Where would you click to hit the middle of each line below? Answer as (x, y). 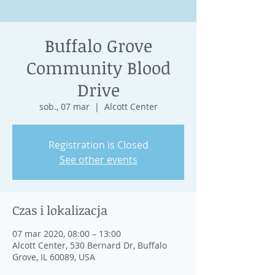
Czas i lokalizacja (60, 210)
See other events (98, 160)
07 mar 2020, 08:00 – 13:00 (67, 234)
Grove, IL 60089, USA (54, 257)
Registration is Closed (98, 145)
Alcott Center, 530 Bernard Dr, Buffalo (90, 245)
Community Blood (98, 68)
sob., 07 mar (64, 107)
